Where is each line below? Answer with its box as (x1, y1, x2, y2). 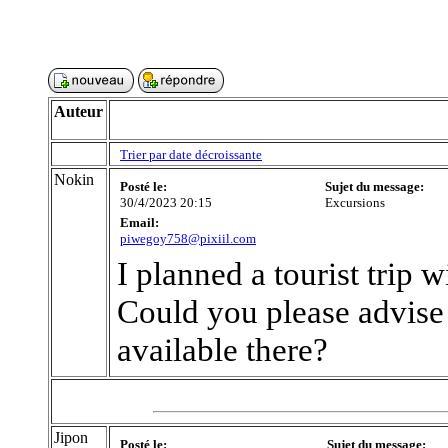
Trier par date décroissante (120, 147, 262, 162)
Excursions (325, 195, 385, 210)
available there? (117, 331, 328, 368)
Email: (120, 215, 159, 230)
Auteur (54, 103, 103, 120)
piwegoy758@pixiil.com (120, 231, 256, 246)
